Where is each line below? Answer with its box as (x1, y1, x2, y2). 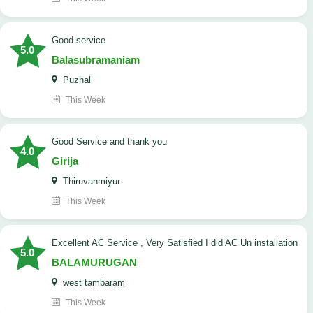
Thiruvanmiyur (60, 176, 120, 187)
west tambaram (60, 277, 125, 289)
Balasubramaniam (52, 54, 140, 66)
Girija (52, 155, 78, 168)
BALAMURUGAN (52, 256, 137, 269)
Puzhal (60, 75, 91, 86)
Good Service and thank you (59, 136, 167, 147)
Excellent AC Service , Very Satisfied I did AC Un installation (58, 238, 298, 249)
